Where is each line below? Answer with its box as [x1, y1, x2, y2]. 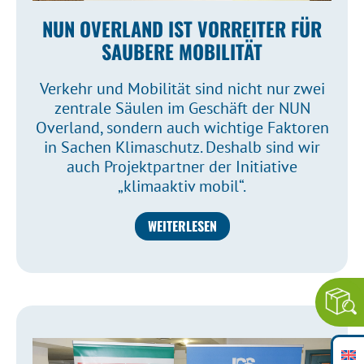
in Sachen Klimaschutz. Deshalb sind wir [44, 136, 320, 158]
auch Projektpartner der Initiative [67, 156, 297, 177]
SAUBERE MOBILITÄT [102, 37, 262, 66]
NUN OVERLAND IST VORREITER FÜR [42, 14, 322, 43]
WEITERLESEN [147, 216, 217, 236]
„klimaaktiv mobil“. [118, 175, 246, 197]
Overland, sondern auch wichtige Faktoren [35, 117, 329, 138]
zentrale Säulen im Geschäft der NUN [54, 97, 310, 119]
